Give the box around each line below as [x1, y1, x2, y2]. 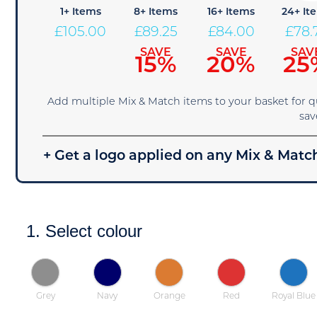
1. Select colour [26, 221, 143, 241]
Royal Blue [271, 292, 316, 301]
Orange [153, 292, 185, 301]
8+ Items [134, 7, 178, 18]
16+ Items [207, 7, 255, 18]
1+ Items [59, 7, 101, 18]
